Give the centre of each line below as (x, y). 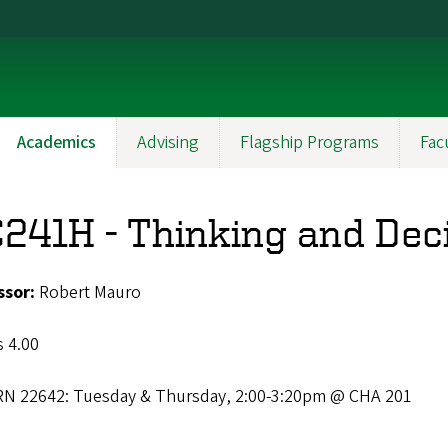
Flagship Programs (309, 142)
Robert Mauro (88, 292)
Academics (56, 142)
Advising (168, 142)
